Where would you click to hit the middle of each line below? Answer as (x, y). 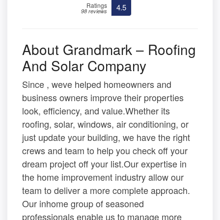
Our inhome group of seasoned (83, 204)
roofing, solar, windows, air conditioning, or (105, 124)
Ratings (97, 5)
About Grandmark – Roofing (109, 49)
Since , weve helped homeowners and (97, 84)
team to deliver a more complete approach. (106, 190)
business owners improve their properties (103, 97)
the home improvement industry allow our (103, 177)
